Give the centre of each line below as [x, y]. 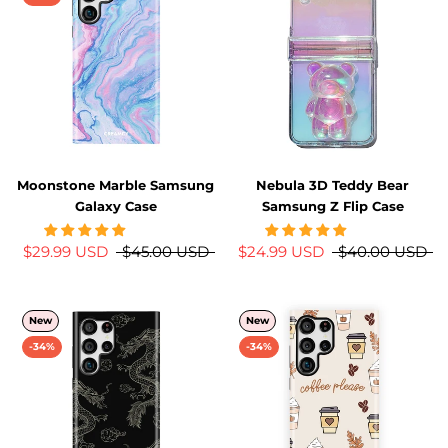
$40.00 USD [382, 251]
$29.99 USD [65, 251]
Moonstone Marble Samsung [115, 184]
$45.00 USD [165, 251]
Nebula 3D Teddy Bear [332, 184]
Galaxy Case [115, 205]
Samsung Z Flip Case [332, 205]
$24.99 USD [281, 251]
